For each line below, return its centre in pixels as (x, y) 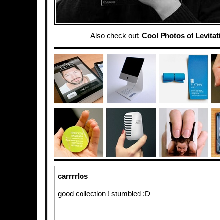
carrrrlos (73, 176)
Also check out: (116, 36)
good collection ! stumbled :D (104, 194)
